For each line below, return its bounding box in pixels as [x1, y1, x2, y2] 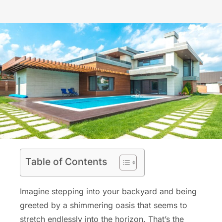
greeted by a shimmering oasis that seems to [20, 200, 187, 211]
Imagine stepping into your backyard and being [20, 186, 197, 197]
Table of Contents [25, 156, 107, 168]
